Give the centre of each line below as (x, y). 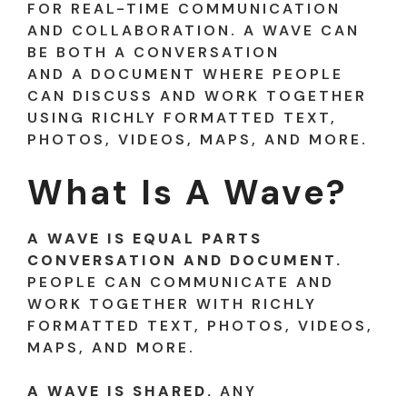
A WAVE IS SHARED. (120, 392)
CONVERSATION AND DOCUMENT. (185, 261)
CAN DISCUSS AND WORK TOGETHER (197, 96)
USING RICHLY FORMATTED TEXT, (182, 118)
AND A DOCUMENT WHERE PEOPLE (185, 74)
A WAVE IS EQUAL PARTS (145, 239)
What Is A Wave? (188, 193)
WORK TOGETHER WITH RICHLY (172, 304)
